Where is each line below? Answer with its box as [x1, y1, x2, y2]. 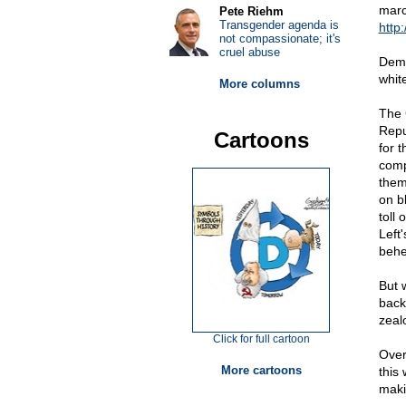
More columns [218, 77, 300, 91]
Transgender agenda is [218, 18, 339, 32]
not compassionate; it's [218, 32, 341, 45]
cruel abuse [218, 45, 280, 59]
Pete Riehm [218, 5, 284, 18]
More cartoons [220, 363, 302, 377]
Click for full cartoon [212, 333, 310, 345]
